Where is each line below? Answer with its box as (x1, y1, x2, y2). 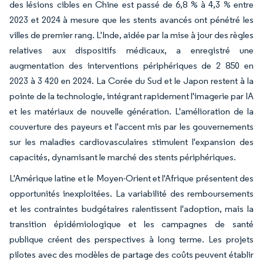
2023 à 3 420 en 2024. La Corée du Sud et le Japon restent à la (9, 75, 254, 86)
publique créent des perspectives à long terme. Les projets (9, 233, 254, 245)
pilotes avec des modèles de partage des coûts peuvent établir (9, 248, 254, 260)
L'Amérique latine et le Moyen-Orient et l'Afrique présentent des (9, 172, 254, 184)
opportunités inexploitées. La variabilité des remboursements (9, 187, 254, 199)
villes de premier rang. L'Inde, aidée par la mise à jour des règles (9, 29, 254, 41)
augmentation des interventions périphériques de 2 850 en (9, 59, 254, 71)
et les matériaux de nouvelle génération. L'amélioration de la (9, 105, 254, 117)
